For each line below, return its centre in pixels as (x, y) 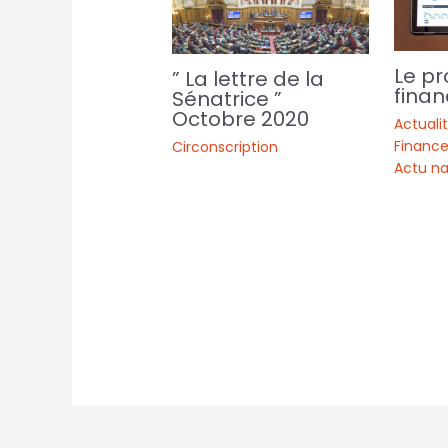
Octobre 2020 (241, 118)
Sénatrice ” (227, 98)
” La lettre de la (248, 78)
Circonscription (225, 146)
